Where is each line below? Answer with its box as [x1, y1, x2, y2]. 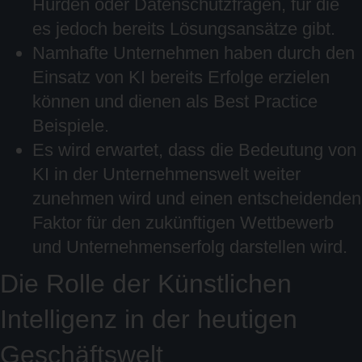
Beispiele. [32, 116, 109, 136]
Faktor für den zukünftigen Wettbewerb [32, 213, 334, 233]
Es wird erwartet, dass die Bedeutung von [32, 140, 356, 160]
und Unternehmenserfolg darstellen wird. [32, 237, 347, 257]
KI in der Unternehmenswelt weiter [32, 164, 301, 184]
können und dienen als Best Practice [32, 91, 318, 112]
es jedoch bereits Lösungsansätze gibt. [32, 19, 335, 39]
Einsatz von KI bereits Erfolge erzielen [32, 67, 330, 87]
